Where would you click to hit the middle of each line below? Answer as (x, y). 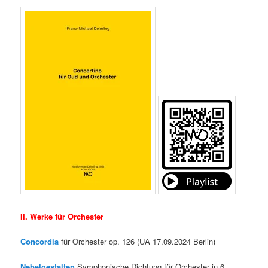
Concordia (40, 241)
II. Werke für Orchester (62, 216)
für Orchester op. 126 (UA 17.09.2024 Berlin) (137, 241)
